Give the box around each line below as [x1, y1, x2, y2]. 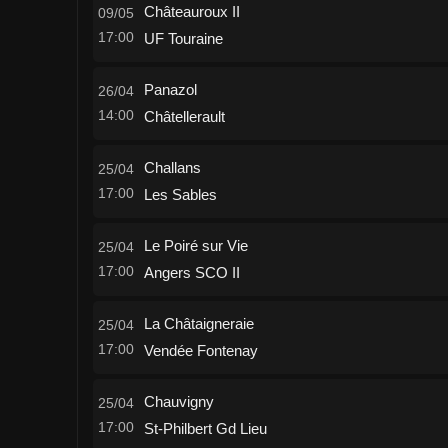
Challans [144, 159, 201, 176]
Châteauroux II [144, 3, 240, 20]
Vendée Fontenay [144, 342, 258, 359]
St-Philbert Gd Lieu [144, 420, 267, 437]
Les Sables [144, 186, 217, 203]
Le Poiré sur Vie [144, 237, 248, 254]
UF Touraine [144, 30, 223, 47]
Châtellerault [144, 108, 225, 125]
